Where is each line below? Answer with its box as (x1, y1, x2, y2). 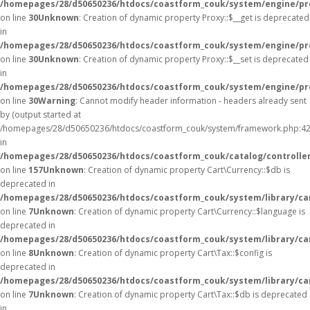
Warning (38, 95, 75, 107)
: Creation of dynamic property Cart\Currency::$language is (74, 206, 305, 217)
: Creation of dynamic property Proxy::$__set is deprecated (79, 53, 309, 65)
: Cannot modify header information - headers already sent (75, 95, 307, 107)
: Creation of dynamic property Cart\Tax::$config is (74, 247, 272, 259)
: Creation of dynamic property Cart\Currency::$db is (84, 164, 290, 176)
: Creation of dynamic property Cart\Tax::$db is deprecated (74, 289, 307, 300)
